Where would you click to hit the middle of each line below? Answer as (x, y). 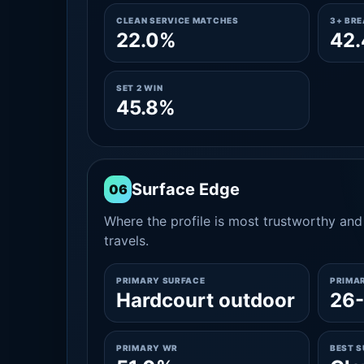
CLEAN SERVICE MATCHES (178, 20)
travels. (126, 240)
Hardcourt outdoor (206, 300)
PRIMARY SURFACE (161, 280)
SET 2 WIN (140, 88)
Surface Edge (186, 189)
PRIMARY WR (147, 348)
